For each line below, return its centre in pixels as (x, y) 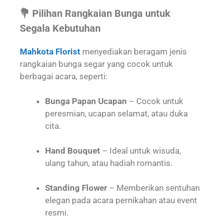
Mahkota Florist (50, 51)
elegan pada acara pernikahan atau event (121, 200)
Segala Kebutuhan (60, 28)
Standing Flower (76, 188)
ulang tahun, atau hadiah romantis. (109, 163)
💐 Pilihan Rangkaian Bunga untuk (95, 13)
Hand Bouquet (73, 151)
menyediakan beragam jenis (134, 51)
